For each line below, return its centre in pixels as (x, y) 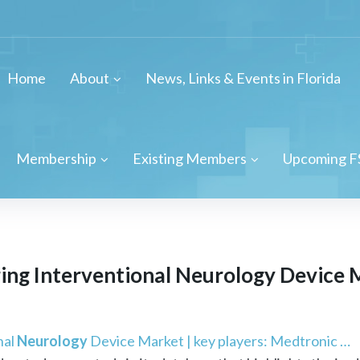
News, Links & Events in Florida (243, 78)
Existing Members (190, 158)
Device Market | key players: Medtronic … (219, 340)
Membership (56, 158)
